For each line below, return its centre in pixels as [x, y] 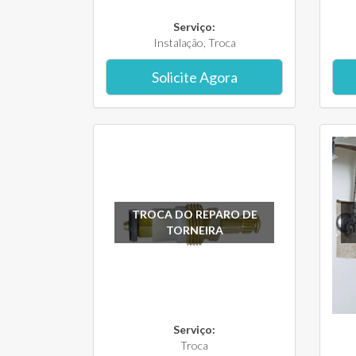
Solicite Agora [194, 77]
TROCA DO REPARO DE [194, 214]
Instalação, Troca [194, 43]
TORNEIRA [194, 230]
